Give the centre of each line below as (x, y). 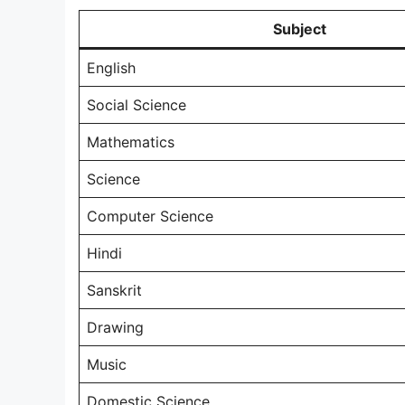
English (111, 68)
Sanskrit (114, 290)
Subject (299, 29)
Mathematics (131, 142)
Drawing (115, 327)
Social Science (137, 105)
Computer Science (150, 216)
